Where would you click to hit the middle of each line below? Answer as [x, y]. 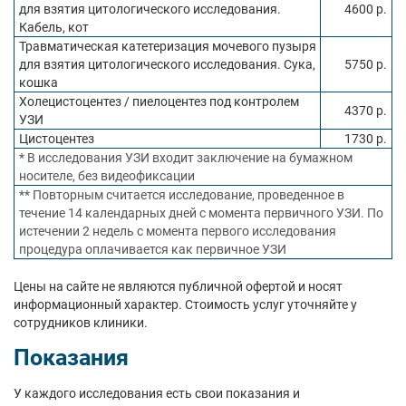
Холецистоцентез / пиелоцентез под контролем [159, 101]
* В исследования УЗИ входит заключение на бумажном [186, 158]
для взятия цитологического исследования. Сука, [167, 64]
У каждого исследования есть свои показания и [157, 393]
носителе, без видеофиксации [107, 176]
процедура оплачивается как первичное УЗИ [153, 249]
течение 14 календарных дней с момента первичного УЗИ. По [201, 213]
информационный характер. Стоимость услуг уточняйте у [185, 304]
